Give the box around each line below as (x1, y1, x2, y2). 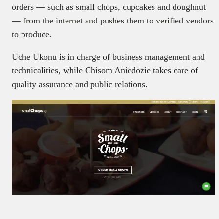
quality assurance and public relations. (12, 79, 148, 89)
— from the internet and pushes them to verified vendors (12, 15, 214, 25)
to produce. (12, 29, 52, 39)
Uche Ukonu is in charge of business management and (12, 51, 205, 62)
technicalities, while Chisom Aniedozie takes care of (12, 65, 198, 75)
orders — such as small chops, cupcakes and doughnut (12, 1, 206, 12)
